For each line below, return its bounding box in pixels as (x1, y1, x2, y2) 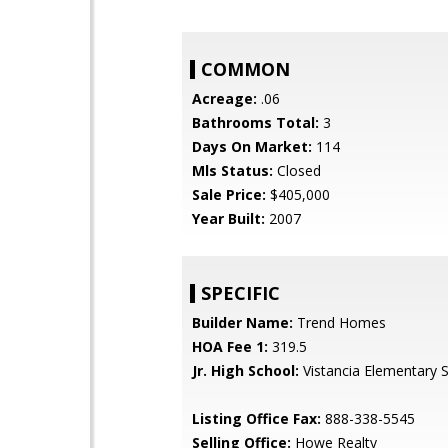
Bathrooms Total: (192, 113, 319, 132)
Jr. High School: (192, 361, 299, 380)
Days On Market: (192, 137, 312, 156)
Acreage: (192, 89, 257, 108)
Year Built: (192, 209, 265, 228)
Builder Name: (192, 313, 293, 332)
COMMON (201, 57, 290, 81)
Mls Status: (192, 161, 273, 180)
